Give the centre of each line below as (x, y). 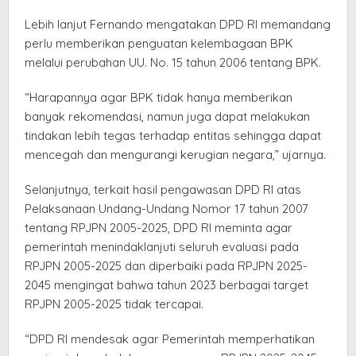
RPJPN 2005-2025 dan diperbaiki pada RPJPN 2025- (166, 266)
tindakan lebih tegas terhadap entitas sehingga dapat (173, 136)
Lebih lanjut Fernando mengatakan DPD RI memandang (178, 25)
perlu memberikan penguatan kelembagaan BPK (159, 44)
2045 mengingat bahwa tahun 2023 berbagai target (166, 285)
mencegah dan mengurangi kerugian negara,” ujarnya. (175, 155)
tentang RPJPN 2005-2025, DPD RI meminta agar (159, 228)
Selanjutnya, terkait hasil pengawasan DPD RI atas (163, 190)
